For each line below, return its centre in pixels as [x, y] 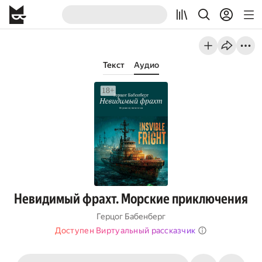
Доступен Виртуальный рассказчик [125, 230]
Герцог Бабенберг [131, 216]
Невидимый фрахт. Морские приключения [131, 199]
